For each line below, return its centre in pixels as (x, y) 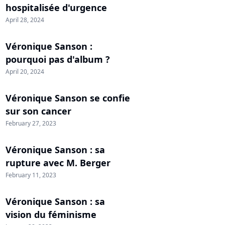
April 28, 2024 (25, 20)
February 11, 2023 (31, 175)
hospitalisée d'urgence (56, 8)
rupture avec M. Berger (58, 163)
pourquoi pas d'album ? (58, 59)
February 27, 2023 (31, 123)
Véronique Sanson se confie (68, 98)
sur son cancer (38, 111)
